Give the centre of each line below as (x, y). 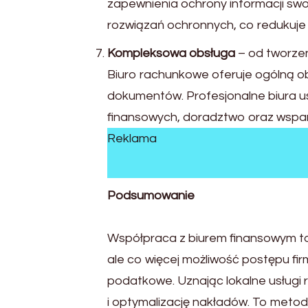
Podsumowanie (151, 195)
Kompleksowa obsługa (173, 53)
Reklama (132, 139)
